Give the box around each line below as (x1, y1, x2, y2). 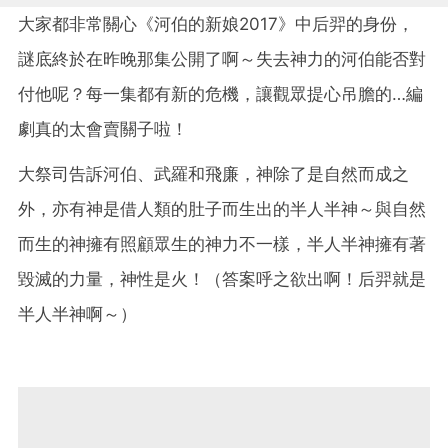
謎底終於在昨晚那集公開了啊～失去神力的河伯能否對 (18, 48, 426, 69)
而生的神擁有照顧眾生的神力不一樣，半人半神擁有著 (18, 233, 426, 254)
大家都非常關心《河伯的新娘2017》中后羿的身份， (18, 13, 414, 34)
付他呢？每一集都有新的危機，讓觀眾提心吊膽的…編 (18, 83, 423, 104)
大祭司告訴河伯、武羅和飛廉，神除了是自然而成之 (18, 163, 409, 184)
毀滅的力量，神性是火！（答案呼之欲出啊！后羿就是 (18, 268, 426, 289)
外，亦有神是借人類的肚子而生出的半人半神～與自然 (18, 198, 426, 219)
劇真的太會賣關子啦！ (18, 118, 188, 139)
